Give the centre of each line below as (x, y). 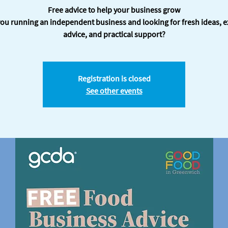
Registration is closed (114, 78)
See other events (114, 91)
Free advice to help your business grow (114, 10)
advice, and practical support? (114, 34)
